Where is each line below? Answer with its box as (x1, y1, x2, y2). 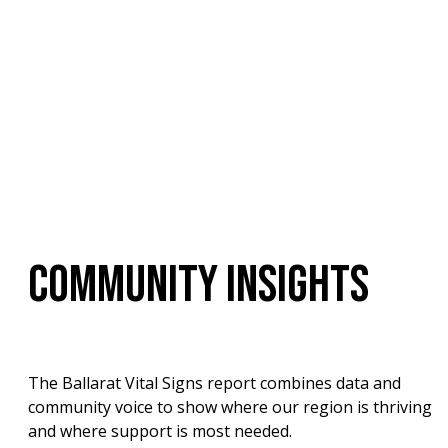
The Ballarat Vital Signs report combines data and (28, 372, 401, 395)
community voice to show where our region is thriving (28, 396, 432, 419)
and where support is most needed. (28, 420, 292, 443)
